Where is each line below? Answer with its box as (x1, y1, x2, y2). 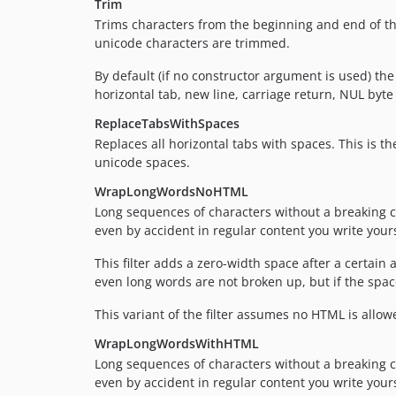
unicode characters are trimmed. (95, 34, 290, 51)
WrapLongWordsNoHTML (95, 182, 248, 200)
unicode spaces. (95, 153, 190, 171)
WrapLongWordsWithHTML (95, 334, 259, 352)
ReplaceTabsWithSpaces (95, 114, 240, 132)
